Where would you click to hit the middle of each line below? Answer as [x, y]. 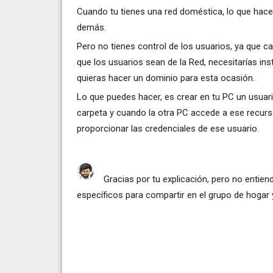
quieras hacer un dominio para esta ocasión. [166, 78]
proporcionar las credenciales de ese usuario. [168, 128]
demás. [91, 27]
